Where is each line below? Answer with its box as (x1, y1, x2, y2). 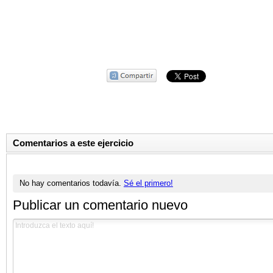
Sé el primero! (123, 178, 173, 188)
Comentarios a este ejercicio (13, 138, 133, 149)
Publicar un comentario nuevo (13, 197, 188, 213)
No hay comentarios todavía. (19, 178, 124, 188)
